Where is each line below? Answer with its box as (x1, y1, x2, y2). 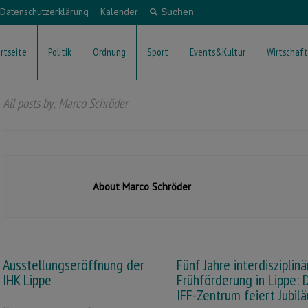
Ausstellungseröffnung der (3, 255, 144, 274)
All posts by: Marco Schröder (3, 95, 128, 111)
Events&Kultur (190, 45, 245, 58)
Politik (48, 45, 71, 58)
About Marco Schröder (93, 180, 191, 193)
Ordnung (93, 45, 126, 58)
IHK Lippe (3, 270, 52, 289)
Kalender (100, 5, 138, 18)
